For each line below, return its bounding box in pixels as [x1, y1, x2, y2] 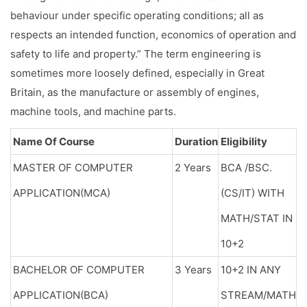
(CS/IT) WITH [221, 186, 284, 199]
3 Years [175, 263, 212, 276]
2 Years [175, 161, 211, 174]
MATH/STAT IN [221, 212, 293, 225]
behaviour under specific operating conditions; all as [10, 9, 264, 22]
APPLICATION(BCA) [13, 288, 108, 302]
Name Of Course [13, 135, 95, 148]
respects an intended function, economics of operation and [10, 28, 296, 41]
